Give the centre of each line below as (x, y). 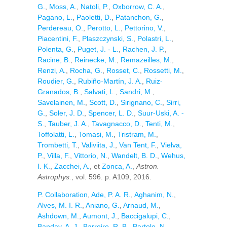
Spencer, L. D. (111, 113)
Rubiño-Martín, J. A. (110, 81)
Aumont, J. (100, 216)
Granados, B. (59, 92)
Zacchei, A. (72, 166)
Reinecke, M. (96, 60)
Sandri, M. (136, 92)
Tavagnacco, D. (117, 124)
